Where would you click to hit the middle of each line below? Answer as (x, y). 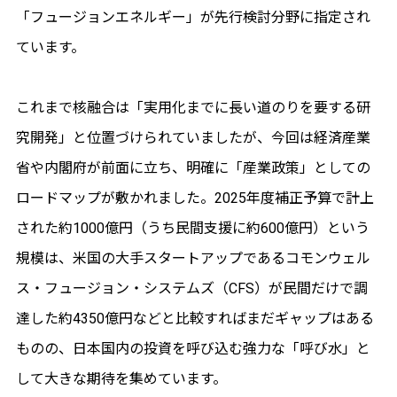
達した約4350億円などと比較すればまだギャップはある (195, 318)
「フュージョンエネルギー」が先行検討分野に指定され (193, 17)
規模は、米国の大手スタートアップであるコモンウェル (193, 258)
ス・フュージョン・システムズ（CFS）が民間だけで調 (191, 288)
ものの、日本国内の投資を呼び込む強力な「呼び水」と (193, 348)
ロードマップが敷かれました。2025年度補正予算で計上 (195, 198)
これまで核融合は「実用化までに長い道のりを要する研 (193, 107)
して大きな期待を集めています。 (121, 378)
